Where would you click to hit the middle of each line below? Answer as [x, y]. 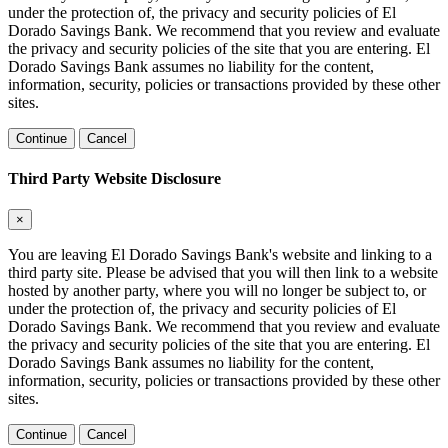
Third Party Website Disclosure [114, 179]
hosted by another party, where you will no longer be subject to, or [217, 291]
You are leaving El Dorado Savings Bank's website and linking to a [220, 255]
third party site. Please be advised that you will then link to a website [223, 273]
